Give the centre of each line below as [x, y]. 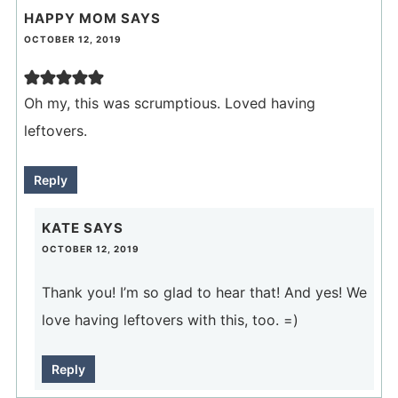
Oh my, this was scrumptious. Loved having [169, 103]
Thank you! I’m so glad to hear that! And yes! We [204, 293]
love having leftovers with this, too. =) [170, 320]
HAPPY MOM [70, 19]
